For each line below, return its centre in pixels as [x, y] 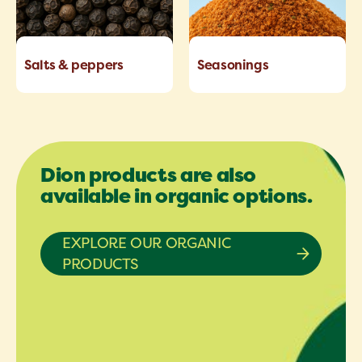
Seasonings [233, 65]
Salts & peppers [74, 65]
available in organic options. [177, 197]
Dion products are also [149, 176]
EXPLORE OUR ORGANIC [147, 243]
